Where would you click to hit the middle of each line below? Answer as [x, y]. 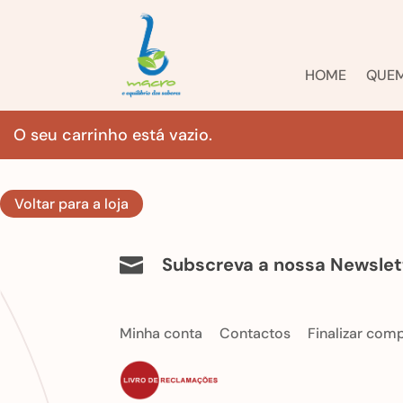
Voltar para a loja [72, 204]
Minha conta [161, 333]
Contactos [255, 333]
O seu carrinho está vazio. [113, 135]
